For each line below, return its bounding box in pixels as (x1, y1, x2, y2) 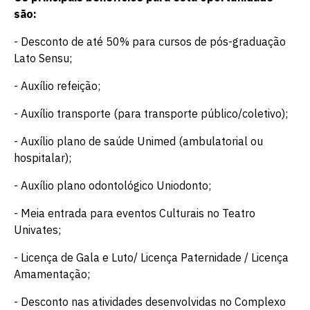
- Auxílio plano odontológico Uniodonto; (14, 179, 211, 192)
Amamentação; (14, 267, 90, 281)
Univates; (14, 223, 61, 237)
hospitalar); (14, 151, 71, 165)
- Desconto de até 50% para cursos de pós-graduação (14, 35, 286, 48)
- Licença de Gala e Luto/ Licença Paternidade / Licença (14, 250, 289, 264)
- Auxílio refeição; (14, 79, 100, 93)
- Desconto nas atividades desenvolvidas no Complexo (14, 295, 286, 309)
